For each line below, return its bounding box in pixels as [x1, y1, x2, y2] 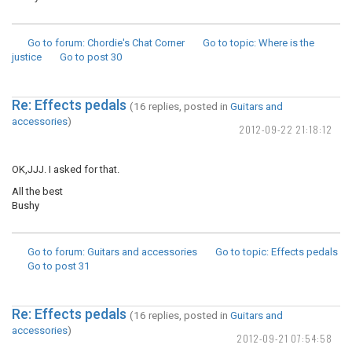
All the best [12, 185, 63, 197]
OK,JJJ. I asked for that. [12, 163, 119, 175]
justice [12, 51, 42, 63]
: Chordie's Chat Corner [82, 37, 185, 49]
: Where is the [254, 37, 314, 49]
